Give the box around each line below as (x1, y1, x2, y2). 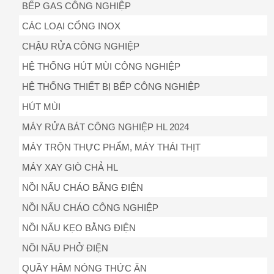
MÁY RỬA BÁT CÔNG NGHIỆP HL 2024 (22, 122, 189, 133)
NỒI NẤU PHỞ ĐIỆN (22, 243, 108, 254)
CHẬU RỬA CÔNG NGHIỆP (22, 41, 139, 52)
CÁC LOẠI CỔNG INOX (22, 21, 120, 32)
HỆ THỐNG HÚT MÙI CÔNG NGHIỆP (22, 61, 180, 72)
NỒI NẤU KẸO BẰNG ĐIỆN (22, 223, 136, 234)
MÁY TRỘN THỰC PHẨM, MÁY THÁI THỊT (22, 142, 201, 153)
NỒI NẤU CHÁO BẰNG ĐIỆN (22, 182, 143, 193)
